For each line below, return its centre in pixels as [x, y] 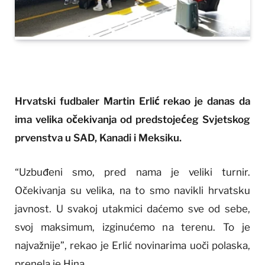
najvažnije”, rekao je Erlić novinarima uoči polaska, [132, 245]
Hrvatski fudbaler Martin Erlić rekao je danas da [132, 101]
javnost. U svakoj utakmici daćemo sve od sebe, [132, 209]
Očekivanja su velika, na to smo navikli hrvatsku [132, 190]
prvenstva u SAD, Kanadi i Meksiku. [98, 138]
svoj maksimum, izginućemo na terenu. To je [132, 227]
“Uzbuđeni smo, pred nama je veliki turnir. [132, 172]
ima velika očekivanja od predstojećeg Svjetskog [132, 120]
